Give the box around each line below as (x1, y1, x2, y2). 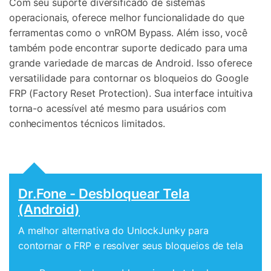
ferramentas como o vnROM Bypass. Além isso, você (9, 26, 247, 39)
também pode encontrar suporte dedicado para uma (9, 41, 247, 54)
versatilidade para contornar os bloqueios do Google (9, 71, 249, 84)
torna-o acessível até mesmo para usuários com (9, 102, 227, 114)
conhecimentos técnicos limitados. (9, 117, 165, 129)
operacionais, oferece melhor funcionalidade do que (9, 11, 244, 24)
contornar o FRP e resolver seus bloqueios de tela (18, 239, 243, 252)
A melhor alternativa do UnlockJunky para (18, 224, 209, 237)
